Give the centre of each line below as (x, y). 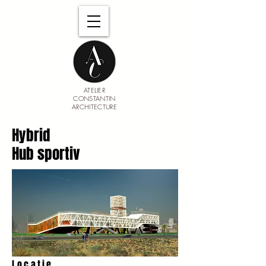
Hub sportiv (46, 154)
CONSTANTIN (94, 98)
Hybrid (33, 135)
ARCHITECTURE (94, 107)
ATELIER (94, 90)
